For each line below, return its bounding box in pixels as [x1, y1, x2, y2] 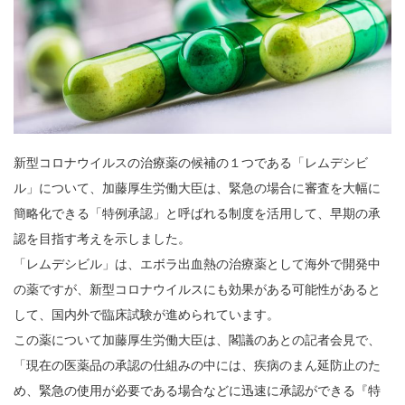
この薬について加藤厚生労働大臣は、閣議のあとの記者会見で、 [14, 332, 381, 347]
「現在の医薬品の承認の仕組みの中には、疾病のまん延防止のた [14, 357, 381, 372]
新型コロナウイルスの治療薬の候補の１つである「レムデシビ [14, 155, 368, 170]
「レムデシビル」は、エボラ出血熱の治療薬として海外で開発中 [14, 256, 381, 271]
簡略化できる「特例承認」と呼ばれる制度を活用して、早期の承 [14, 205, 381, 221]
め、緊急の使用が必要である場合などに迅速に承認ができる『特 [14, 382, 381, 398]
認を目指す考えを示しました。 [14, 231, 191, 246]
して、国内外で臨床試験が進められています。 [14, 306, 279, 322]
